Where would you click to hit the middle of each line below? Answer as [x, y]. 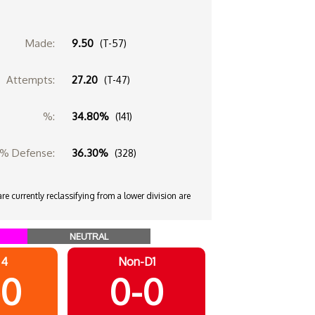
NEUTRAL [89, 236]
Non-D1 [136, 261]
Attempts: [31, 79]
